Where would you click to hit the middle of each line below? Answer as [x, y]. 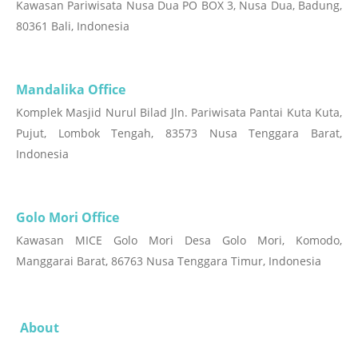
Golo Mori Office [68, 217]
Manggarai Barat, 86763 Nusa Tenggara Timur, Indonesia [169, 261]
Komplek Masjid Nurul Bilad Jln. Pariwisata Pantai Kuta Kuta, [179, 112]
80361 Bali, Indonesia [73, 26]
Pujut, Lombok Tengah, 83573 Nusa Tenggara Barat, [179, 133]
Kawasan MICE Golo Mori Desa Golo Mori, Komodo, [179, 240]
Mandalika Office [71, 89]
